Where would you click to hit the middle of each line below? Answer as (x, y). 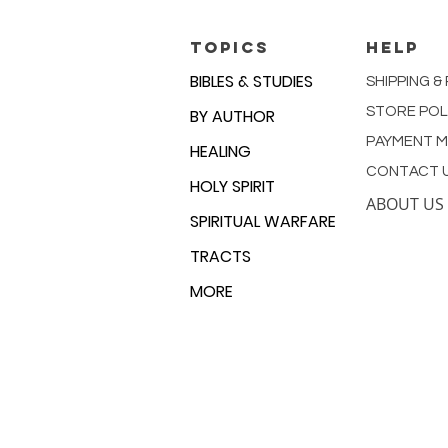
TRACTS (220, 256)
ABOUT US (405, 204)
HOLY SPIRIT (232, 186)
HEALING (220, 151)
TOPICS (230, 47)
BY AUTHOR (232, 116)
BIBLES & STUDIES (251, 81)
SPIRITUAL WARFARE (263, 221)
